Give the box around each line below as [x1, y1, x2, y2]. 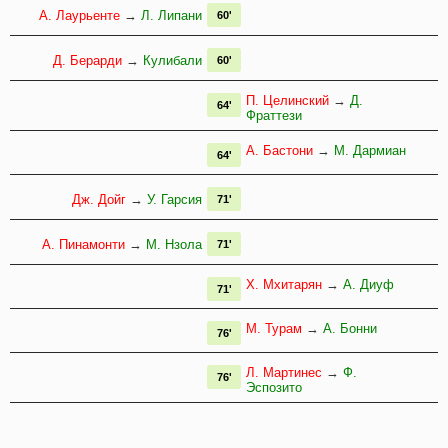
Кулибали [143, 53, 202, 69]
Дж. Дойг [72, 192, 126, 208]
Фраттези [246, 108, 302, 124]
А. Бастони [246, 143, 313, 159]
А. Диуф [343, 277, 394, 293]
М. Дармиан [334, 143, 406, 159]
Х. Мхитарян [246, 277, 322, 293]
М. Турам [246, 321, 302, 337]
